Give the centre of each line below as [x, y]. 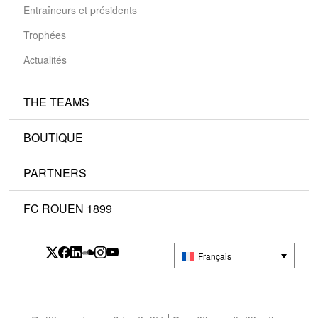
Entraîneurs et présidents [80, 10]
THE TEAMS [56, 102]
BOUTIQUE [53, 137]
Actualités [45, 60]
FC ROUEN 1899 [68, 208]
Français [214, 256]
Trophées [45, 35]
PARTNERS [55, 173]
